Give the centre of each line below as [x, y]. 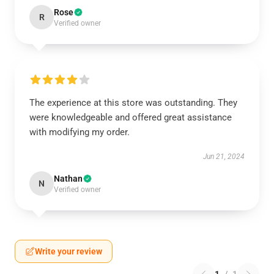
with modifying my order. [80, 132]
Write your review [68, 251]
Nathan [68, 179]
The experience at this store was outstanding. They [133, 103]
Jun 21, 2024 [224, 157]
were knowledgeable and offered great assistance [131, 117]
